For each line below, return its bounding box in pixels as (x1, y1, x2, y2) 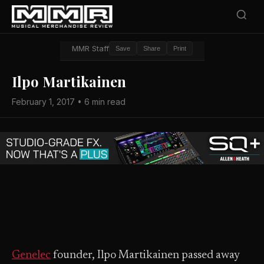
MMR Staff (71, 44, 109, 53)
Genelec (12, 250, 51, 261)
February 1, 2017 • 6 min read (12, 97, 126, 107)
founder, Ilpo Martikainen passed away (51, 250, 240, 261)
